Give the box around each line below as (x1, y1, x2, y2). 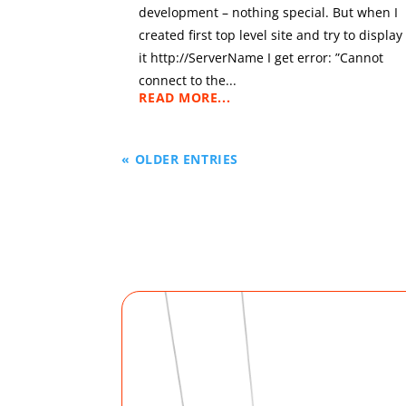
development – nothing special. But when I (139, 3, 399, 21)
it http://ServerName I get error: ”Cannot (139, 48, 384, 66)
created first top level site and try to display (139, 25, 403, 43)
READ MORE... (139, 88, 231, 106)
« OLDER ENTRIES (121, 150, 238, 168)
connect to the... (139, 71, 237, 89)
